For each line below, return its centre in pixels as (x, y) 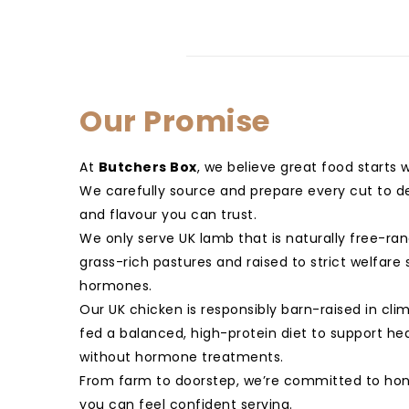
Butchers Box (147, 168)
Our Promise (175, 121)
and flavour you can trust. (168, 215)
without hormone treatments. (182, 357)
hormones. (116, 286)
